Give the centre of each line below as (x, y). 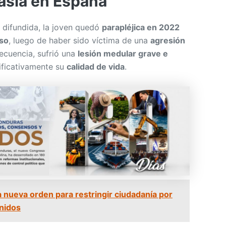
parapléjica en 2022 (141, 27)
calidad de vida (96, 66)
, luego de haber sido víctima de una (79, 40)
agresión (168, 40)
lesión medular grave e (123, 53)
